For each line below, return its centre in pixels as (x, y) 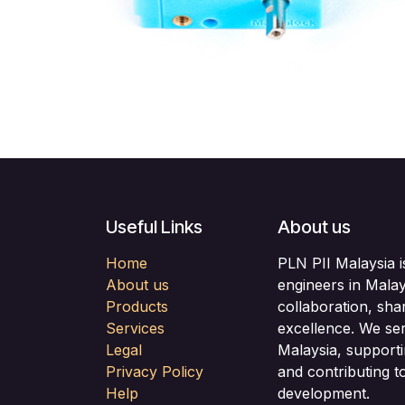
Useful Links (154, 226)
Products (137, 306)
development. (324, 393)
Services (135, 328)
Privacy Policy (155, 371)
